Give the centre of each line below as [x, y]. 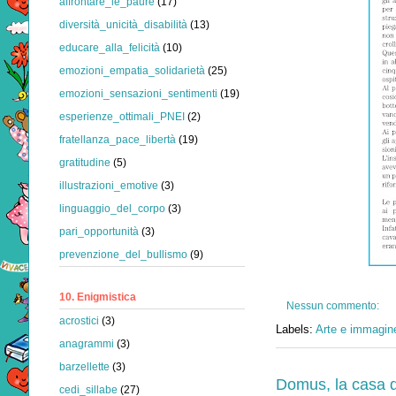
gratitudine [85, 162]
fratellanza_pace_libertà [118, 139]
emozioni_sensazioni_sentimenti [138, 93]
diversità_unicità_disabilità [123, 24]
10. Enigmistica [98, 297]
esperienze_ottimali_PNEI [122, 116]
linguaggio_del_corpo [112, 208]
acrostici [79, 320]
